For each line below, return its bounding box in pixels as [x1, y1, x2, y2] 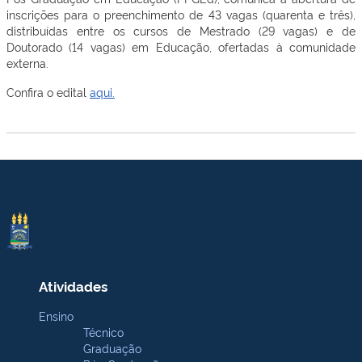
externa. [6, 55, 52, 70]
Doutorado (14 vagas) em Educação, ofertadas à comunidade [6, 39, 356, 54]
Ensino [39, 308, 74, 323]
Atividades [39, 276, 107, 295]
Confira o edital [6, 84, 90, 99]
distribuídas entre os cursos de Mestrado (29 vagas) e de [6, 23, 356, 38]
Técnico [83, 324, 124, 339]
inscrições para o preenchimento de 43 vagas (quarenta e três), [6, 6, 356, 22]
